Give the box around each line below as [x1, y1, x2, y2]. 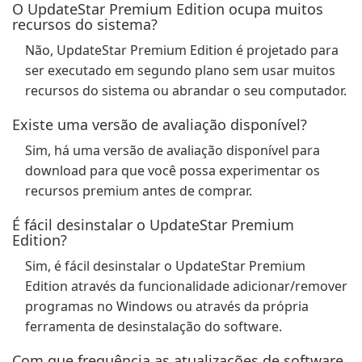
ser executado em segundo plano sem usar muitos [25, 61, 335, 79]
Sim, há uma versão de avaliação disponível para [25, 141, 320, 159]
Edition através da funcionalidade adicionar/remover [25, 277, 347, 295]
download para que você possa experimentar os [25, 162, 320, 179]
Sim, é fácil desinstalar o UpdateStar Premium [25, 257, 305, 275]
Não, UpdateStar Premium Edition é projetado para [25, 41, 339, 59]
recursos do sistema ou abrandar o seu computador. [25, 82, 347, 99]
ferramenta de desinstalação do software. [25, 318, 282, 335]
